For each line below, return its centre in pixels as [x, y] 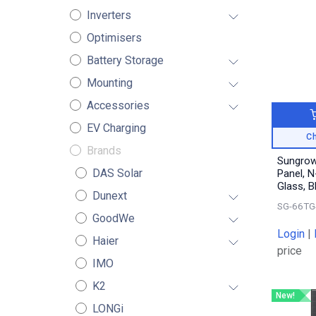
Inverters [109, 15]
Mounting [109, 83]
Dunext [109, 196]
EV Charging [116, 128]
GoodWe [113, 218]
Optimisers [114, 38]
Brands [104, 151]
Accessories [118, 105]
